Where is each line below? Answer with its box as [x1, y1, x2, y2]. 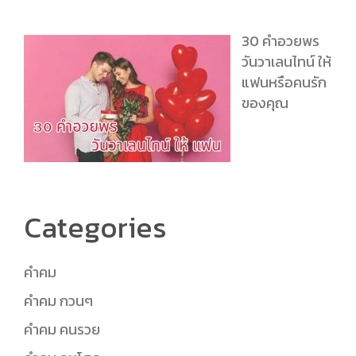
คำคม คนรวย [24, 318, 100, 340]
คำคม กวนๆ [24, 289, 93, 311]
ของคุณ [241, 92, 288, 114]
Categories [24, 205, 167, 249]
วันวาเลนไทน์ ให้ [241, 51, 331, 73]
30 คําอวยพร [241, 30, 319, 52]
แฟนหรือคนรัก [241, 72, 327, 94]
